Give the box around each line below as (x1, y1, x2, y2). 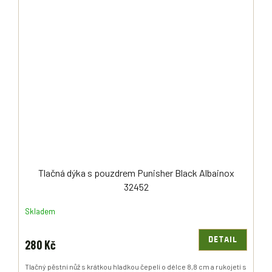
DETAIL (208, 235, 237, 244)
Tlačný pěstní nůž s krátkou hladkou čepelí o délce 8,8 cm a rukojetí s (25, 262, 246, 271)
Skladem (25, 206, 55, 217)
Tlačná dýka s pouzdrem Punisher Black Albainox (38, 166, 234, 178)
